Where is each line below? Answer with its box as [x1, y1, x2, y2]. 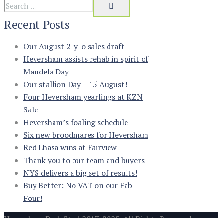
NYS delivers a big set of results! [23, 167, 137, 179]
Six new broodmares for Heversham [23, 129, 148, 141]
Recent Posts [4, 17, 70, 33]
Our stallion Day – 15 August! [23, 79, 127, 90]
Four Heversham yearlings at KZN [23, 91, 143, 103]
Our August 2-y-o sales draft [23, 41, 125, 52]
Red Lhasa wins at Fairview [23, 142, 117, 153]
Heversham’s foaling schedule [23, 117, 128, 128]
